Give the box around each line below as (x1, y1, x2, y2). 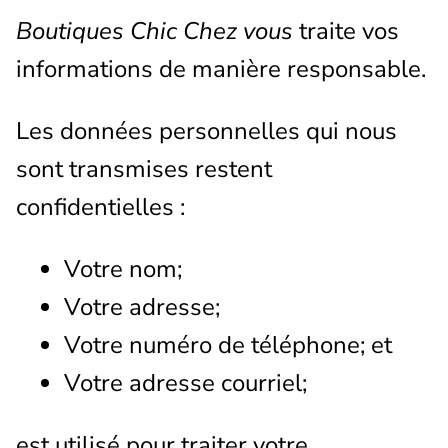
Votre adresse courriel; (64, 366, 307, 399)
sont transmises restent (16, 152, 272, 185)
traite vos (293, 14, 399, 47)
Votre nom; (64, 252, 182, 285)
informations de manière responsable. (16, 52, 426, 85)
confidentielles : (16, 190, 185, 223)
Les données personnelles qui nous (16, 114, 397, 147)
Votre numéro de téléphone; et (64, 328, 392, 361)
